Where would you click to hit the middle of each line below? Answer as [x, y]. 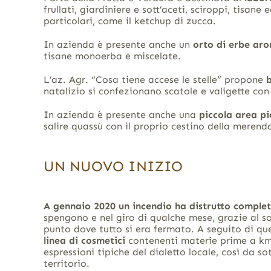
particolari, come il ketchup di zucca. [129, 21]
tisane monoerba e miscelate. [112, 56]
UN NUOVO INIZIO [113, 166]
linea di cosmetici [84, 240]
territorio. [66, 263]
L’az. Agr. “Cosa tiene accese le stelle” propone [155, 79]
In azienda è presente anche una [121, 114]
